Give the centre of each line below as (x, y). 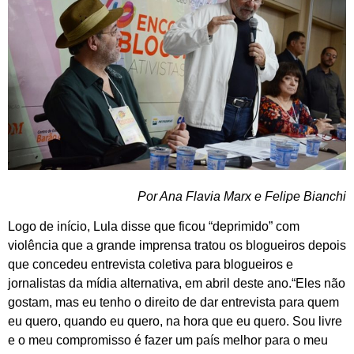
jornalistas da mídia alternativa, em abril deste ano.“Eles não (177, 283)
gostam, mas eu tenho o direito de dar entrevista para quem (173, 302)
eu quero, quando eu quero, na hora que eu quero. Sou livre (175, 321)
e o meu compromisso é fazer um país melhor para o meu (168, 340)
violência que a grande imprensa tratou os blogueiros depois (177, 245)
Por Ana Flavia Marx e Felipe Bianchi (242, 196)
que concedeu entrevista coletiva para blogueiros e (151, 264)
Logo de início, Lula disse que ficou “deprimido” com (154, 226)
